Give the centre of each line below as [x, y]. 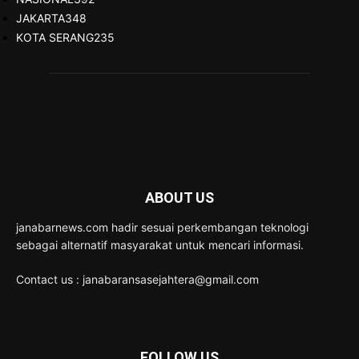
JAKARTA [40, 18]
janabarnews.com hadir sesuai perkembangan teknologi [162, 228]
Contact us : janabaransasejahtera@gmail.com [137, 280]
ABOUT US [179, 198]
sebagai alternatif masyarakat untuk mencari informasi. [160, 245]
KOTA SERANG [55, 38]
